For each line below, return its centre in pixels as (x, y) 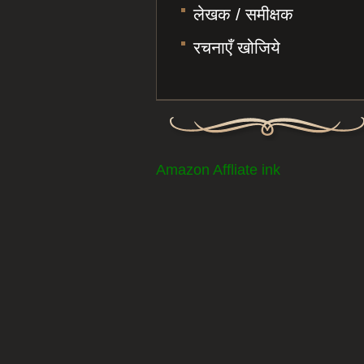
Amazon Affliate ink (218, 170)
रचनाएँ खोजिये (237, 48)
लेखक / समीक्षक (243, 14)
